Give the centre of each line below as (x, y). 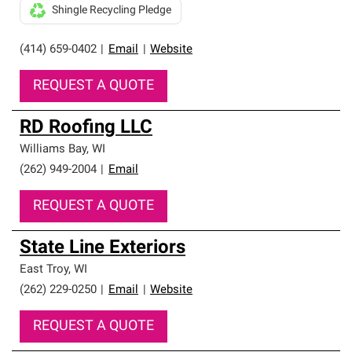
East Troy (44, 270)
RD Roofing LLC (86, 128)
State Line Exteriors (103, 248)
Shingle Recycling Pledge (112, 11)
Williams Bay (53, 150)
